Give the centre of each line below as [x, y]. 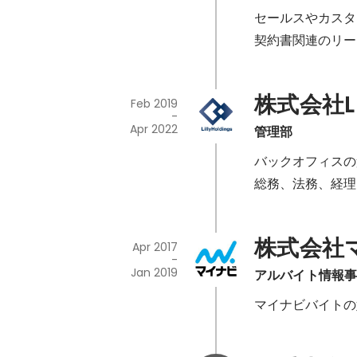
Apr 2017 [155, 247]
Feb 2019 [154, 104]
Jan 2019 [154, 273]
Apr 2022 [153, 129]
